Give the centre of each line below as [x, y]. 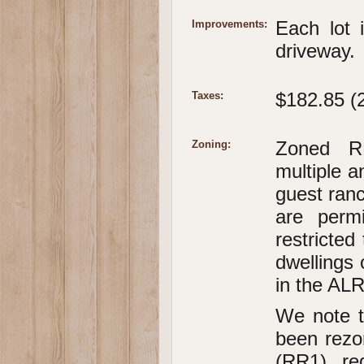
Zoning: [211, 145]
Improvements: [229, 24]
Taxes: [207, 96]
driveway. [315, 51]
